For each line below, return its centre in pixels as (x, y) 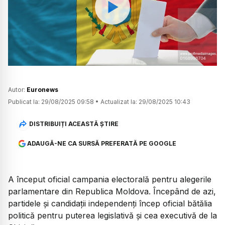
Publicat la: (24, 102)
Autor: (17, 90)
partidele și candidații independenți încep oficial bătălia (110, 204)
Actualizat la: (119, 102)
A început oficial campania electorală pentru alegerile (110, 180)
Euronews (42, 90)
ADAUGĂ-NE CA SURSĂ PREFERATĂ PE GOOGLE (101, 144)
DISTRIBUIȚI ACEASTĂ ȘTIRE (74, 124)
